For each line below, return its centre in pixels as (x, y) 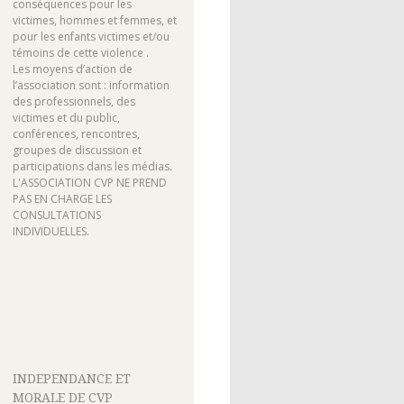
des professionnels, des (73, 102)
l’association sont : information (91, 86)
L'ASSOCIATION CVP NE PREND (89, 183)
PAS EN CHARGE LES (62, 199)
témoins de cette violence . (80, 53)
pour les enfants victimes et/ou (91, 37)
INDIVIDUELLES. (50, 232)
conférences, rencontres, (76, 134)
